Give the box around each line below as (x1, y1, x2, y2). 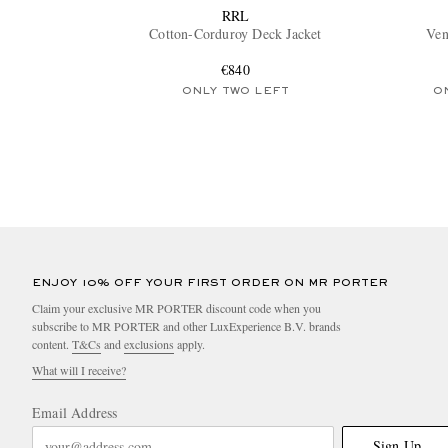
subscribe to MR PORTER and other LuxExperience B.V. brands (32, 318, 341, 335)
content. (32, 336, 72, 353)
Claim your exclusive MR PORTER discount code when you (32, 300, 321, 317)
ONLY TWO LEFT (181, 86, 290, 97)
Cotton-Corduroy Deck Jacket (149, 24, 322, 44)
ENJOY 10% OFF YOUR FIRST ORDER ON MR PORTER (32, 278, 388, 289)
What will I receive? (32, 362, 126, 379)
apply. (174, 336, 205, 353)
